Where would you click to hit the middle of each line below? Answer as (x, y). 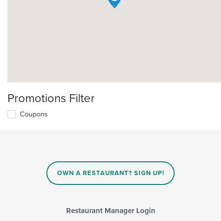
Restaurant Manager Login (110, 210)
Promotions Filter (51, 99)
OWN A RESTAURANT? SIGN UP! (110, 173)
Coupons (34, 114)
